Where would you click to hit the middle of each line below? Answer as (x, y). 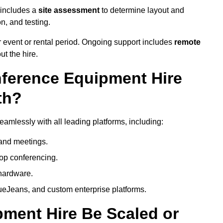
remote (187, 42)
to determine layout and (142, 10)
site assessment (69, 10)
